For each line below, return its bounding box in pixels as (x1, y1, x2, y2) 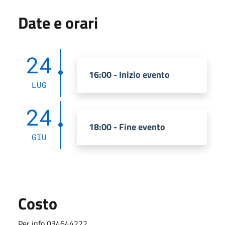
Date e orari (18, 10, 98, 35)
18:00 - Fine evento (89, 120, 165, 134)
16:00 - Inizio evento (89, 67, 170, 81)
